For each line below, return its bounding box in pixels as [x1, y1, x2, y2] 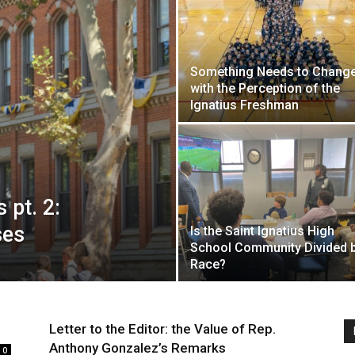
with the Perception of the [190, 81, 340, 96]
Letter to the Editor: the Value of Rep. [49, 321, 276, 337]
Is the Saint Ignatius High [190, 223, 334, 239]
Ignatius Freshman [190, 97, 299, 113]
